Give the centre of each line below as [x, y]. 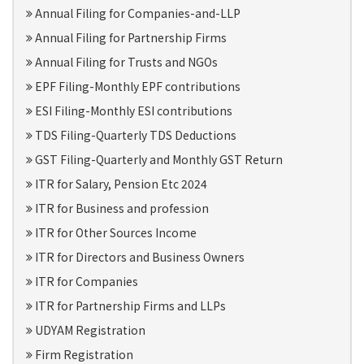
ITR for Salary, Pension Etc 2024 [120, 184]
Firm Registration [83, 354]
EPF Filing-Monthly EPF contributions [136, 86]
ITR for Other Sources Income [115, 232]
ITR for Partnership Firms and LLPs [129, 305]
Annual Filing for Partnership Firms [130, 37]
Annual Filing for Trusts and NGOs [125, 62]
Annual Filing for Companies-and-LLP [136, 13]
